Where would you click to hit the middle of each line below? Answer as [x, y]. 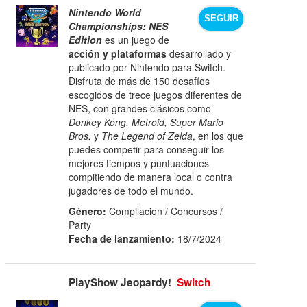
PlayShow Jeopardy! [120, 282]
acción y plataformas [118, 53]
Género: [88, 211]
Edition [86, 39]
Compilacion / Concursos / [165, 211]
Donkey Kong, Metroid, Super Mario [146, 122]
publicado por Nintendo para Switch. [147, 67]
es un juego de [136, 39]
